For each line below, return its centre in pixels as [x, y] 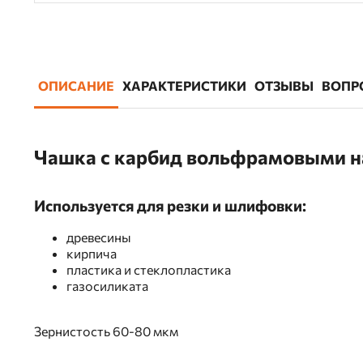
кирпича [92, 253]
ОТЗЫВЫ [284, 85]
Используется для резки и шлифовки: [170, 205]
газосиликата [107, 285]
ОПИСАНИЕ [76, 85]
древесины [99, 237]
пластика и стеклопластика [149, 269]
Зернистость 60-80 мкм [106, 331]
